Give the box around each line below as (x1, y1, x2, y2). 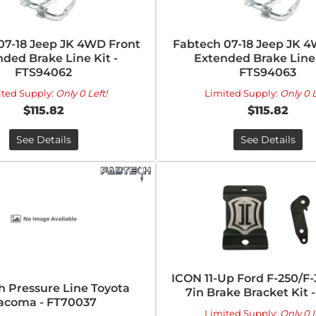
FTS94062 (15, 66, 73, 79)
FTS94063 (239, 66, 297, 79)
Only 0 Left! (55, 87, 107, 99)
